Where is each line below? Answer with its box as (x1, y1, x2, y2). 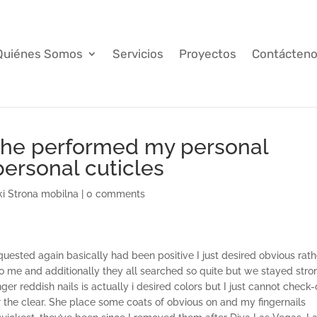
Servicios (113, 46, 163, 61)
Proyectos (179, 46, 236, 61)
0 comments (86, 188, 146, 200)
